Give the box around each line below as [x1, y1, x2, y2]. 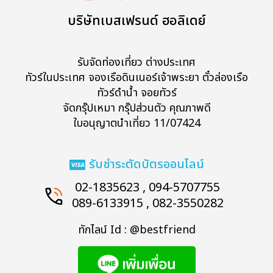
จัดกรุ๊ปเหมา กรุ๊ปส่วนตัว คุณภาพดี [62, 100, 211, 117]
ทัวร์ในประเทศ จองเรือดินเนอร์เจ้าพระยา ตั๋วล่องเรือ [25, 69, 248, 87]
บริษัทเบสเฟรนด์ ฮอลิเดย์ [67, 11, 206, 32]
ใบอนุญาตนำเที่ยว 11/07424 [73, 115, 200, 132]
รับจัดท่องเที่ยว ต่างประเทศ [77, 54, 196, 71]
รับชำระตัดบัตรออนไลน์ [88, 155, 204, 174]
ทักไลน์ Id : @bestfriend [77, 222, 196, 239]
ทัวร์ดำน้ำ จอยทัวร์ [96, 85, 177, 102]
